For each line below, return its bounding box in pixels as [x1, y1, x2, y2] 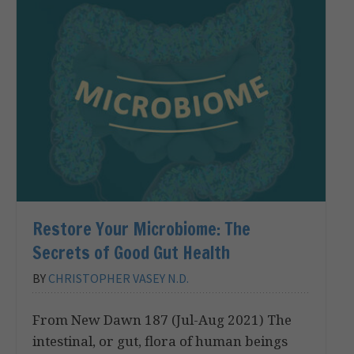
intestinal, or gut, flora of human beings [32, 331, 288, 350]
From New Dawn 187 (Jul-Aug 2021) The [32, 310, 292, 329]
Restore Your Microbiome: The [32, 216, 250, 241]
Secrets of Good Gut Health [32, 239, 230, 265]
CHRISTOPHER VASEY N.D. [48, 269, 189, 286]
